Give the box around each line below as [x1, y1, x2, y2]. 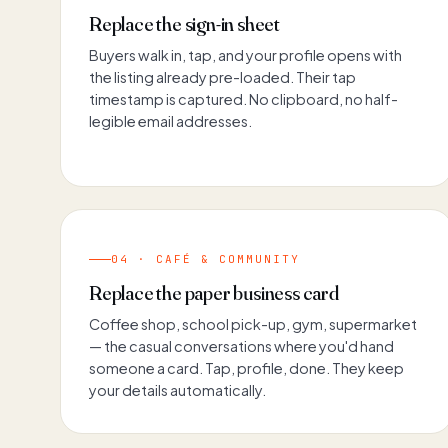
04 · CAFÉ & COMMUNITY [111, 251, 300, 266]
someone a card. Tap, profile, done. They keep [89, 358, 404, 377]
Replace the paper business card [89, 279, 339, 305]
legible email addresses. [89, 111, 252, 130]
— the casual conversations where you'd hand [89, 336, 394, 355]
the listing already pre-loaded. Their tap [89, 67, 356, 86]
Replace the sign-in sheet [89, 10, 280, 36]
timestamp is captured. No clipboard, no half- [89, 89, 398, 108]
